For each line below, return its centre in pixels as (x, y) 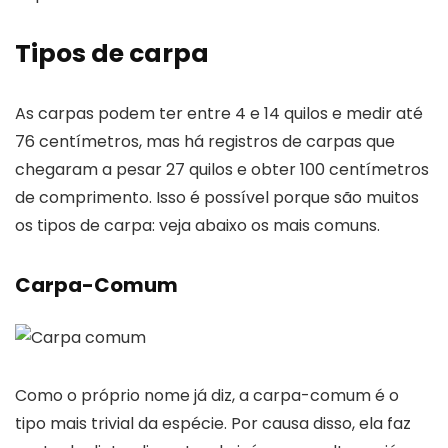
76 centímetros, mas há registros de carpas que (205, 141)
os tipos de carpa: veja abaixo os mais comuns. (197, 225)
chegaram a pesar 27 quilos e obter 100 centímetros (222, 169)
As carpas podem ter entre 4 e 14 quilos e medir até (219, 113)
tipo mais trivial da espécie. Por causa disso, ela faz (213, 423)
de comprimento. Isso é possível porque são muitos (217, 197)
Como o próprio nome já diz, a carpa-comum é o (207, 395)
